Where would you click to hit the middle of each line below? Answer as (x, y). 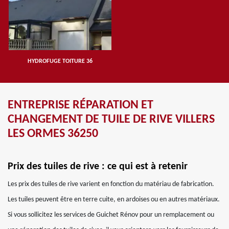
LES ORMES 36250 (53, 134)
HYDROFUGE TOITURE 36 (60, 61)
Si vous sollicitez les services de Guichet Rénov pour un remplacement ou (111, 215)
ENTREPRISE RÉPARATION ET (81, 105)
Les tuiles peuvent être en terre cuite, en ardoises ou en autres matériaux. (114, 200)
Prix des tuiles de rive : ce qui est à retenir (98, 167)
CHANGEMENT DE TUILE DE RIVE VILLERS (111, 120)
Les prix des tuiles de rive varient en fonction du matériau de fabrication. (111, 184)
